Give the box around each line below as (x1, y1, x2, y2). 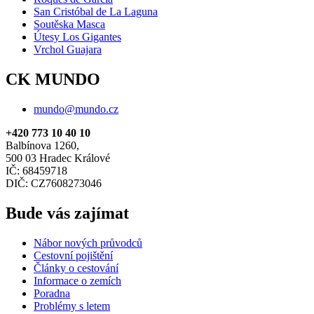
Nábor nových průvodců (34, 236, 142, 249)
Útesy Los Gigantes (34, 31, 121, 43)
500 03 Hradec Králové (6, 151, 110, 164)
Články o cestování (34, 261, 118, 274)
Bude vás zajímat (6, 203, 129, 222)
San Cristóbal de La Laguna (34, 6, 158, 18)
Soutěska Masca (34, 18, 105, 31)
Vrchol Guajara (34, 43, 102, 56)
